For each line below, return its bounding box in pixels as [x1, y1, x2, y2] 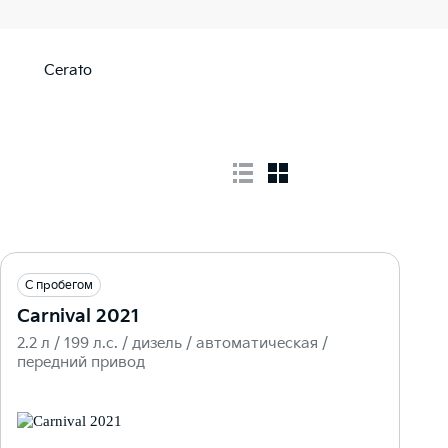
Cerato [44, 60, 92, 80]
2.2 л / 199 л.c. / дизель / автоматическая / [17, 333, 328, 353]
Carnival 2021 [17, 305, 140, 327]
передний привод [17, 352, 145, 372]
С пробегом [25, 277, 93, 293]
